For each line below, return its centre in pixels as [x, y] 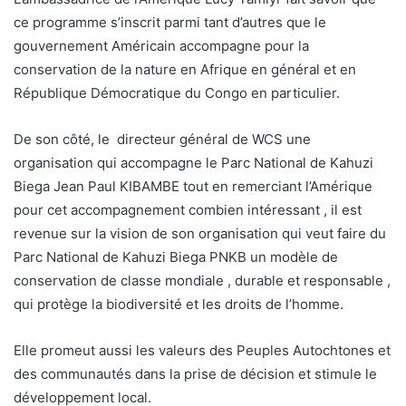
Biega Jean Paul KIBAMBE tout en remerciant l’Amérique [193, 186]
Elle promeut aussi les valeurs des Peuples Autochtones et [202, 350]
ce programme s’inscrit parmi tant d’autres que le [170, 22]
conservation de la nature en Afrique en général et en [185, 69]
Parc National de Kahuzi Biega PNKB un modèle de [176, 256]
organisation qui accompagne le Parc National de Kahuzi [193, 162]
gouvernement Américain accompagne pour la [161, 45]
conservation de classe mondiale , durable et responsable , [202, 280]
